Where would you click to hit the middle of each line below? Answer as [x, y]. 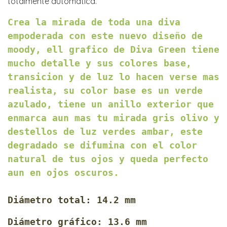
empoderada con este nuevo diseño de [105, 36]
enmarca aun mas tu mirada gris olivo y [113, 118]
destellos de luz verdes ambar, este [105, 132]
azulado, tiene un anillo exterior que [111, 104]
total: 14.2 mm [94, 200]
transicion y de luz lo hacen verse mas [113, 77]
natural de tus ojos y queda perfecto [108, 159]
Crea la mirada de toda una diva [94, 22]
